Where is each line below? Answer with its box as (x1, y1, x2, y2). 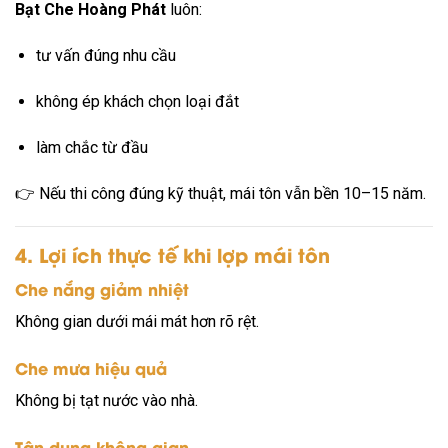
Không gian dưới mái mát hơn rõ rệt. (15, 311, 259, 331)
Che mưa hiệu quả (15, 355, 167, 379)
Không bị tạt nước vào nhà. (15, 390, 198, 410)
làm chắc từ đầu (35, 137, 148, 157)
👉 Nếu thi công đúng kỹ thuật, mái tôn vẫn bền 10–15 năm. (15, 183, 426, 203)
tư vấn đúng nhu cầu (35, 46, 176, 66)
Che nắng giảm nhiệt (15, 276, 189, 300)
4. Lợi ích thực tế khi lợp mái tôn (15, 240, 330, 269)
